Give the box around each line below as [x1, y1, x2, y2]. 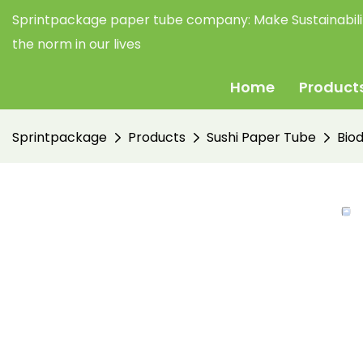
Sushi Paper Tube [207, 128, 316, 147]
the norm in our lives [12, 35, 144, 53]
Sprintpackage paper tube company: [12, 11, 254, 29]
